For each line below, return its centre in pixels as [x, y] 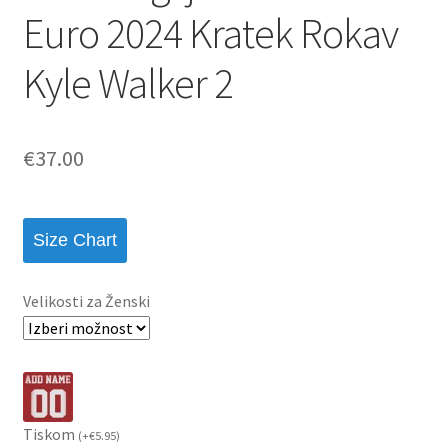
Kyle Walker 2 [127, 82]
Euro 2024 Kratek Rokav [210, 32]
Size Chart [74, 240]
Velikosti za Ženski [86, 300]
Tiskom [50, 433]
